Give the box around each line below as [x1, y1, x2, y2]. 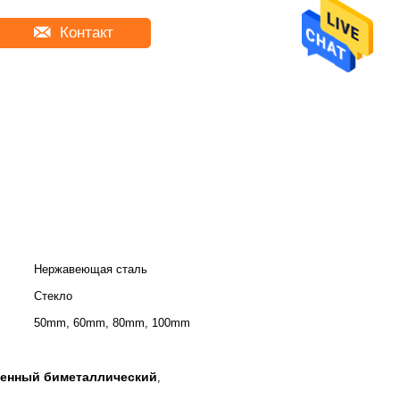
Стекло [34, 289, 72, 303]
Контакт [54, 24, 113, 41]
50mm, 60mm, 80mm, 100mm [34, 316, 190, 329]
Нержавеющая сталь [34, 262, 147, 276]
